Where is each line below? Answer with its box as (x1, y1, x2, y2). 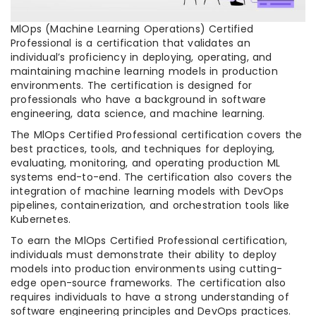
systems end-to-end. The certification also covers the (11, 169, 293, 184)
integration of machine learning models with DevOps (11, 183, 284, 198)
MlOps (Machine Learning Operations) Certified (11, 21, 254, 36)
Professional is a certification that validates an (11, 35, 250, 50)
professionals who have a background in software (11, 92, 267, 107)
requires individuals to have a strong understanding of (11, 289, 289, 304)
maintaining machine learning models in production (11, 63, 278, 78)
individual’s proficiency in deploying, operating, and (11, 49, 272, 64)
